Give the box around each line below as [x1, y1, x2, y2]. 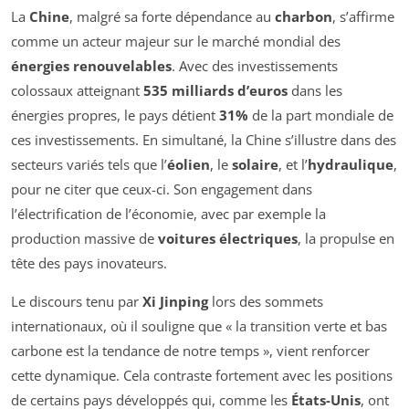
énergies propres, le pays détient [11, 106, 219, 125]
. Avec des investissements [172, 57, 338, 76]
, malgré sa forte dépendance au [69, 7, 275, 26]
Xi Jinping [142, 292, 208, 311]
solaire [232, 155, 278, 174]
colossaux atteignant [11, 81, 143, 100]
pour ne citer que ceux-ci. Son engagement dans [11, 180, 312, 199]
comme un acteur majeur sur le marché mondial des [11, 32, 341, 51]
